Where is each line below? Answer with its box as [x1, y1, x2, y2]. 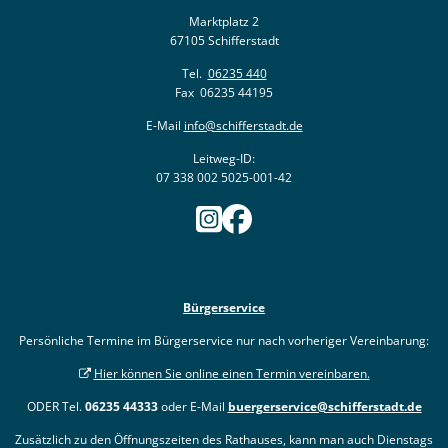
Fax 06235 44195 [175, 83, 273, 101]
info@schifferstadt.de [183, 116, 303, 134]
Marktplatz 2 [189, 12, 259, 30]
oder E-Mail [157, 398, 228, 416]
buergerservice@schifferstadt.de [227, 398, 422, 416]
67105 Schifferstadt [169, 31, 279, 49]
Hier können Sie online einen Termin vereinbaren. [93, 365, 370, 383]
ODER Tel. [26, 398, 85, 416]
